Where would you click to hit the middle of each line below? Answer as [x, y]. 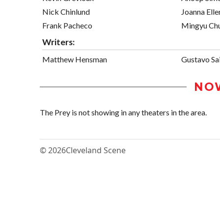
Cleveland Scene [96, 151]
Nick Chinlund [66, 11]
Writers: [58, 42]
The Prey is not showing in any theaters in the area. [123, 112]
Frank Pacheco [67, 25]
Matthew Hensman [75, 59]
